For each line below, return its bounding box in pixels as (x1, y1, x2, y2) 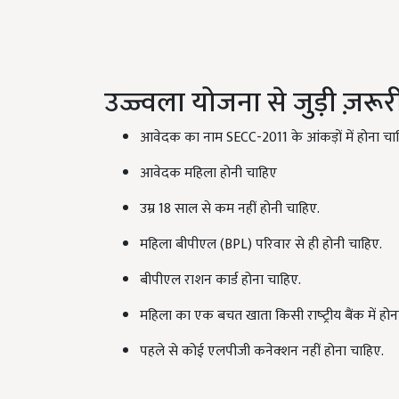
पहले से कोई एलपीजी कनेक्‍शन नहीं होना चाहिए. (140, 339, 384, 364)
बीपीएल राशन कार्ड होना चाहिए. (140, 268, 301, 293)
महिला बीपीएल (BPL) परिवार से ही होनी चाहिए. (140, 232, 382, 257)
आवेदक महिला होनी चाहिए (140, 161, 277, 186)
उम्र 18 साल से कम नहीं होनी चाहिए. (140, 197, 320, 222)
